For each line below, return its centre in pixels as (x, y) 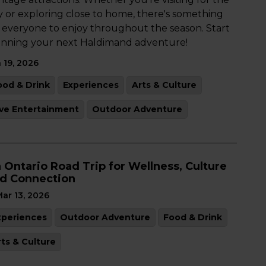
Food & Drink (193, 217)
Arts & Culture (164, 85)
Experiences (91, 85)
